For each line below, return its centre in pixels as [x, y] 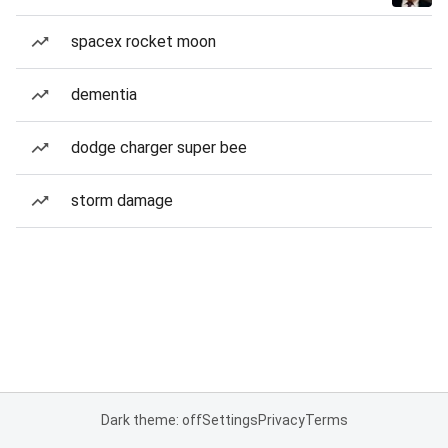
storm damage [122, 200]
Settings [229, 420]
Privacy [281, 420]
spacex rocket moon [143, 41]
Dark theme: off [151, 420]
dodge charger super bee [159, 147]
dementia [104, 94]
